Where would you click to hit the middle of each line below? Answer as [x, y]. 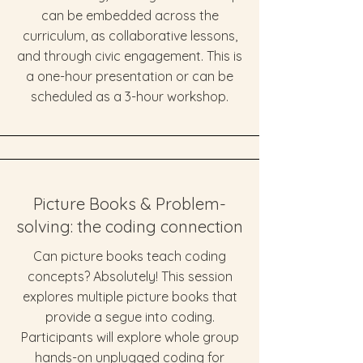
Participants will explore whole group [130, 337]
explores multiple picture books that [130, 297]
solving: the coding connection [130, 226]
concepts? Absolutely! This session [130, 276]
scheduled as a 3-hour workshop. [130, 96]
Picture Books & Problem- [130, 204]
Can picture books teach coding [130, 256]
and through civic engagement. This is [130, 56]
